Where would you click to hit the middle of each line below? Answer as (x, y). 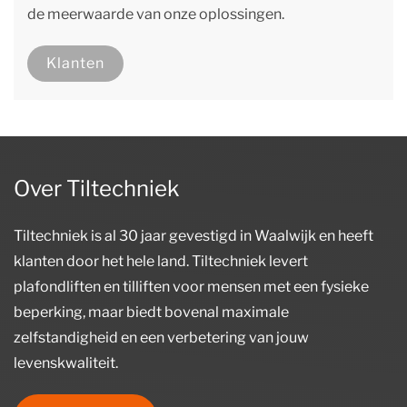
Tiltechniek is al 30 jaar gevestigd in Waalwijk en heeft (194, 236)
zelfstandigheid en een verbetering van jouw (161, 338)
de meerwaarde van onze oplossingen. (156, 15)
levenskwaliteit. (66, 363)
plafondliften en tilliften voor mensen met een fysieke (191, 287)
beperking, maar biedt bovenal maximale (151, 313)
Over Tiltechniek (97, 189)
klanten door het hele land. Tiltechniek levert (161, 262)
